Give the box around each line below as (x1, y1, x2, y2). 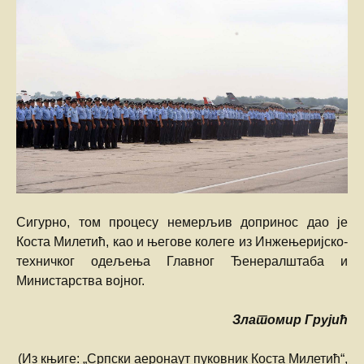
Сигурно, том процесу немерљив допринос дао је (16, 215, 348, 230)
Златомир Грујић (232, 313, 348, 327)
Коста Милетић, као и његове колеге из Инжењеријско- (16, 235, 348, 249)
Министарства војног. (16, 274, 145, 288)
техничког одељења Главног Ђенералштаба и (16, 254, 348, 269)
